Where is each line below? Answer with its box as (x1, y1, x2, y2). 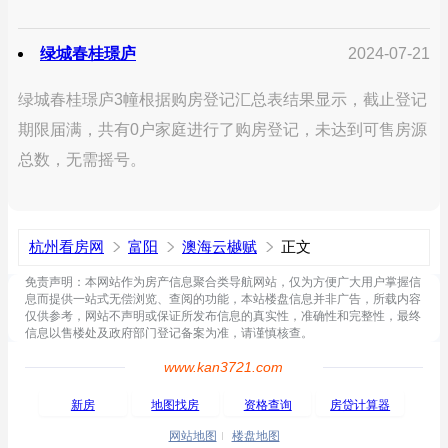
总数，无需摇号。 (18, 151, 146, 168)
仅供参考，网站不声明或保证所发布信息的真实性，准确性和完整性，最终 (25, 309, 422, 323)
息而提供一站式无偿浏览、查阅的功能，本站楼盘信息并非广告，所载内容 (25, 292, 422, 306)
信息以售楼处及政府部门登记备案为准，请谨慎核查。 (25, 326, 314, 340)
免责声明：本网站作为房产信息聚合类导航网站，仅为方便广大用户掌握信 (25, 275, 422, 289)
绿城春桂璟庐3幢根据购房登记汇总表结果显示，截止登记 (18, 91, 427, 108)
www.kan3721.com (164, 359, 284, 375)
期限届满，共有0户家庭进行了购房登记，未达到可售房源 (18, 121, 427, 138)
